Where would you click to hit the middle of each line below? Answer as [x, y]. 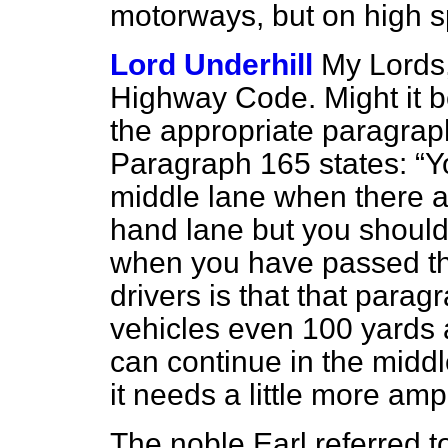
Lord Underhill [211, 64]
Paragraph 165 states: [262, 163]
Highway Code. [213, 97]
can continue [200, 361]
